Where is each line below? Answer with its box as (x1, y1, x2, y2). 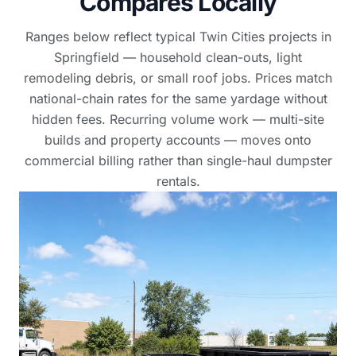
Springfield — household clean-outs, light (54, 49, 302, 65)
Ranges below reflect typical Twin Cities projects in (25, 29, 331, 44)
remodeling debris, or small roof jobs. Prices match (24, 70, 332, 86)
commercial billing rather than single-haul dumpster (24, 153, 332, 168)
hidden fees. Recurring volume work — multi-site (32, 111, 324, 127)
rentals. (156, 173, 200, 189)
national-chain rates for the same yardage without (29, 91, 327, 106)
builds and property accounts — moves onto (44, 132, 311, 148)
